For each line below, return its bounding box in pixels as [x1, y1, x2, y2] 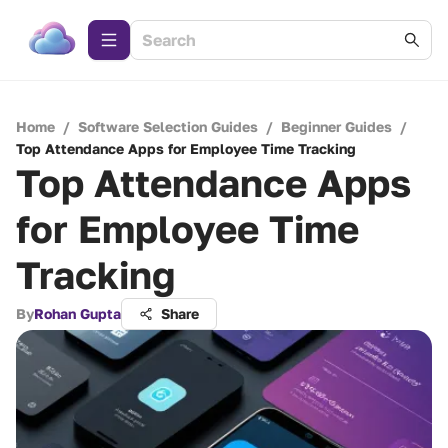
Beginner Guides [281, 118, 392, 135]
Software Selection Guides [78, 118, 258, 135]
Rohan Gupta [34, 305, 121, 322]
